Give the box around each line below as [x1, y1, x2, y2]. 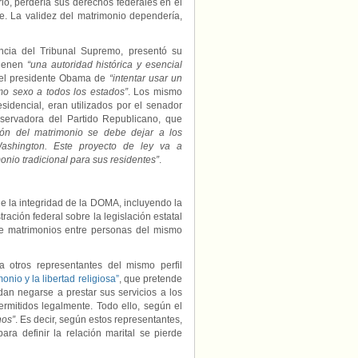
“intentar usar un [109, 73, 182, 84]
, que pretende [118, 273, 183, 284]
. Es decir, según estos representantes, [15, 314, 182, 325]
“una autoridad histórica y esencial [26, 59, 183, 70]
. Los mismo [127, 86, 183, 97]
